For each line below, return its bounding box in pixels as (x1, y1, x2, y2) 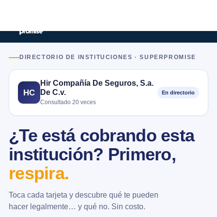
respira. (9, 164, 69, 183)
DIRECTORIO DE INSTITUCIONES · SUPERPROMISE (19, 54, 196, 60)
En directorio (162, 90, 195, 95)
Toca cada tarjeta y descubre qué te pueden (9, 190, 158, 199)
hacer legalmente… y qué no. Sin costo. (9, 202, 145, 211)
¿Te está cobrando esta (9, 126, 195, 145)
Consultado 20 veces (40, 99, 96, 106)
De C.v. (40, 88, 66, 96)
